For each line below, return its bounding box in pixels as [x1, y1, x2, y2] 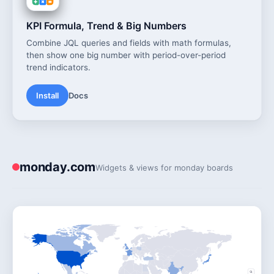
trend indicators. [26, 62, 91, 73]
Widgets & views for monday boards [95, 163, 233, 173]
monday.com [20, 160, 95, 175]
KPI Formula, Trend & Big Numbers [26, 20, 187, 32]
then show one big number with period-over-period [26, 50, 226, 61]
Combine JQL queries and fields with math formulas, [26, 38, 231, 48]
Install [36, 91, 59, 101]
